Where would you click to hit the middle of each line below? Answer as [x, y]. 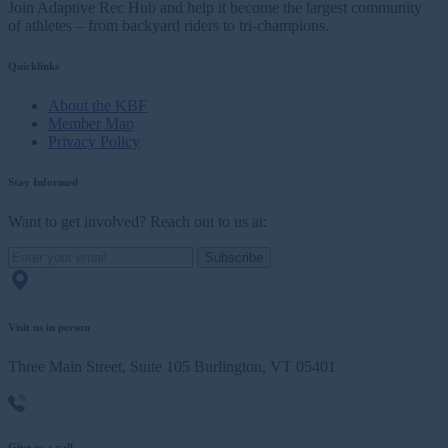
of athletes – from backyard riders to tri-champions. [168, 26]
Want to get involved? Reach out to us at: [137, 222]
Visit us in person [49, 327]
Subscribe [234, 258]
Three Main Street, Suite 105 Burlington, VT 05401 [172, 367]
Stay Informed [43, 182]
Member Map [91, 124]
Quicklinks [33, 66]
